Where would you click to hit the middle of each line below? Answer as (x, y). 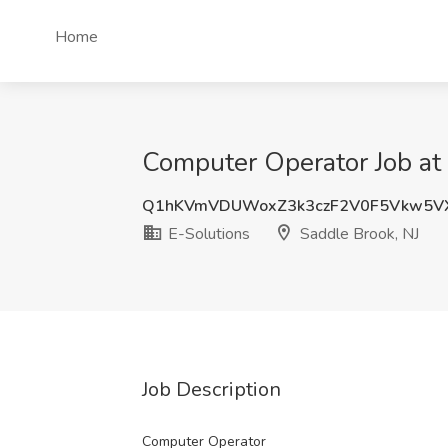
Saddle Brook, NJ (357, 234)
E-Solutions (207, 234)
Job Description (211, 389)
